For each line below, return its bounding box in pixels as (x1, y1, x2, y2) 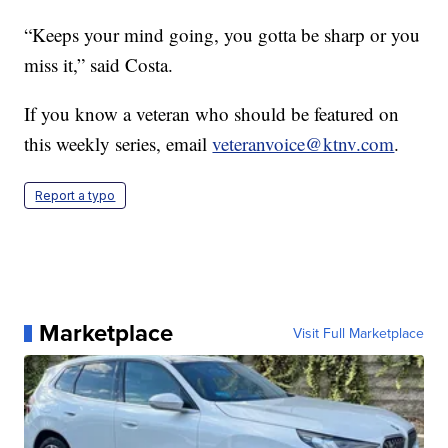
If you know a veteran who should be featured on (24, 101, 400, 127)
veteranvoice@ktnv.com (212, 131, 395, 157)
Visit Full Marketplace (292, 323, 424, 344)
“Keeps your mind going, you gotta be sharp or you (24, 22, 421, 48)
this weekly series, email (24, 131, 213, 157)
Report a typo (35, 188, 116, 204)
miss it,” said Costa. (24, 52, 174, 78)
